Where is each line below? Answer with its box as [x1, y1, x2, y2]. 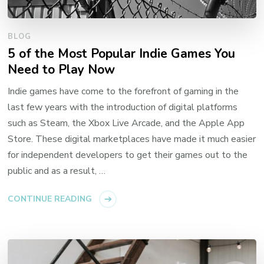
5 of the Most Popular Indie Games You [8, 45, 236, 63]
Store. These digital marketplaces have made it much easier [8, 133, 256, 146]
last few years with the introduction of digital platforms [8, 101, 238, 114]
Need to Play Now [8, 61, 115, 79]
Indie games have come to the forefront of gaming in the [8, 85, 239, 98]
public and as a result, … [8, 164, 106, 178]
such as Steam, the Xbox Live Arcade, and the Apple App [8, 117, 245, 130]
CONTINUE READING [8, 193, 93, 205]
